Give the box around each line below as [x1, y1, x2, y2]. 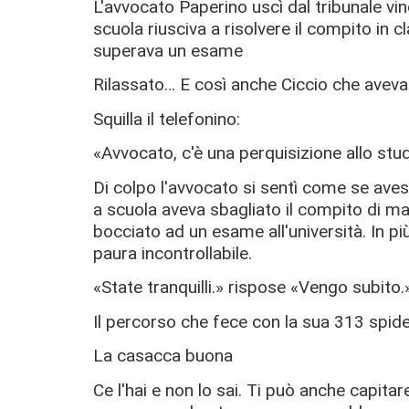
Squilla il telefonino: [93, 108, 240, 130]
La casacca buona [93, 345, 233, 367]
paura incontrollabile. [93, 242, 252, 264]
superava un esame [93, 39, 243, 61]
